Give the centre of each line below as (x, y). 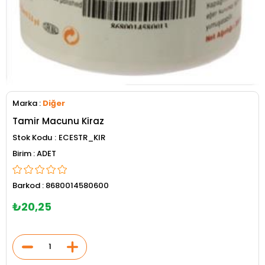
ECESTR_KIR (82, 137)
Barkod (26, 185)
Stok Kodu (32, 137)
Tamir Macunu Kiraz (58, 121)
